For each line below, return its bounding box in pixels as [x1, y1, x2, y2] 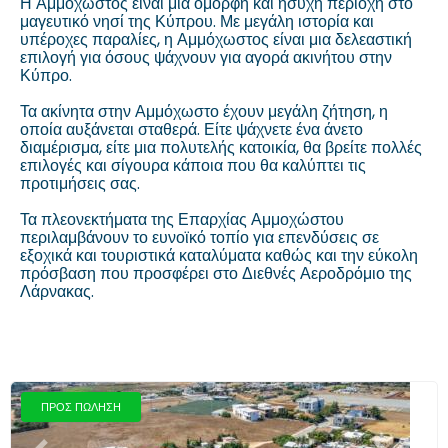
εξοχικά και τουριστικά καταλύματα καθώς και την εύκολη [20, 244, 418, 267]
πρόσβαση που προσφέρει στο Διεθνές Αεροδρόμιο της [20, 262, 412, 285]
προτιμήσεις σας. [20, 172, 140, 195]
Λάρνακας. [20, 280, 98, 303]
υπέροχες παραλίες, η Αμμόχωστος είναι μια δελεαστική [20, 28, 412, 51]
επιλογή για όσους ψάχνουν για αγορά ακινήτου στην [20, 46, 392, 69]
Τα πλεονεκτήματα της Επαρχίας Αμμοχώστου [20, 208, 344, 231]
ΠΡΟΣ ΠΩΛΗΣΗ [41, 399, 121, 415]
